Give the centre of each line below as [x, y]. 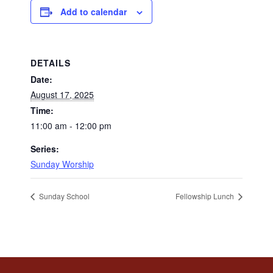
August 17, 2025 [62, 94]
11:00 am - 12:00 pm [71, 126]
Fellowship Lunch [206, 196]
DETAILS [51, 63]
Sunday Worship [62, 164]
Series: [45, 149]
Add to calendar [94, 12]
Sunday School [63, 196]
